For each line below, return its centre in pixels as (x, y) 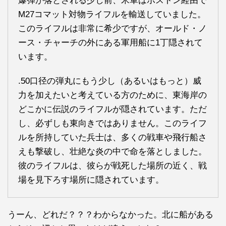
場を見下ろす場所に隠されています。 (91, 180)
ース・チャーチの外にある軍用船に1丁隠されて (110, 43)
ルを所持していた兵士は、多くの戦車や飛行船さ (112, 138)
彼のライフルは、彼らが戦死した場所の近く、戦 (112, 166)
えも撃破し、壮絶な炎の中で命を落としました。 (112, 152)
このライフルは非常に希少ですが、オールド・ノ (112, 29)
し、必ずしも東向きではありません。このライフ (112, 124)
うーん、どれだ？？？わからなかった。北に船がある (110, 215)
